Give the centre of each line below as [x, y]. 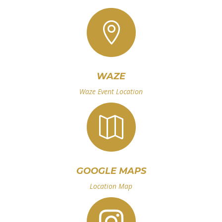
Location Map [111, 186]
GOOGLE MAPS [111, 171]
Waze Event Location [111, 91]
